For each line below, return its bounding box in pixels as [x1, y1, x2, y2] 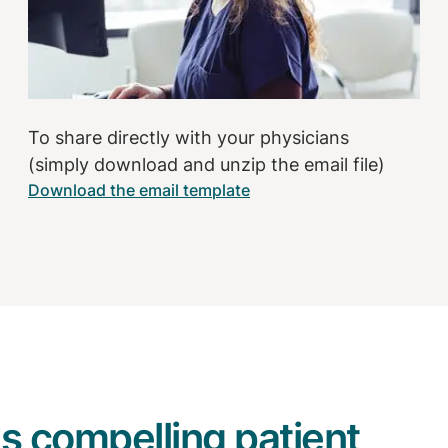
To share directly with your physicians [28, 126, 349, 148]
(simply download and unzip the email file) [28, 153, 385, 175]
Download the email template [28, 179, 250, 200]
